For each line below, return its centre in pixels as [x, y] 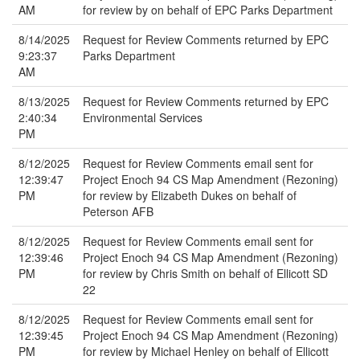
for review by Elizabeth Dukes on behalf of [190, 195]
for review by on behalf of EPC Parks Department [208, 10]
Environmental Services [143, 117]
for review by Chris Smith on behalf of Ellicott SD [205, 273]
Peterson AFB [118, 211]
